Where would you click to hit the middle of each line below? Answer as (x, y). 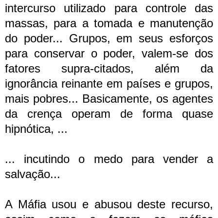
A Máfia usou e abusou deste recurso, (109, 204)
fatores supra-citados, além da (109, 68)
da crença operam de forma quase (109, 113)
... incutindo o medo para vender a (109, 159)
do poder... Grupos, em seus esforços (109, 38)
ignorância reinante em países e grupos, (109, 83)
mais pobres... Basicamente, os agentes (109, 98)
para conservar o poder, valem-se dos (109, 53)
